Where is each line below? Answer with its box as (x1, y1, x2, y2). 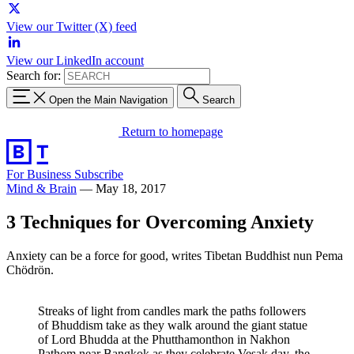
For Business (6, 167, 74, 181)
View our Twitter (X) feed (6, 20, 137, 33)
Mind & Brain (6, 181, 77, 195)
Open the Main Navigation (49, 93, 168, 106)
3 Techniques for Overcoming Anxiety (6, 211, 314, 232)
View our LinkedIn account (6, 54, 144, 67)
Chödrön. (6, 262, 54, 277)
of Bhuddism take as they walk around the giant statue (38, 318, 307, 332)
